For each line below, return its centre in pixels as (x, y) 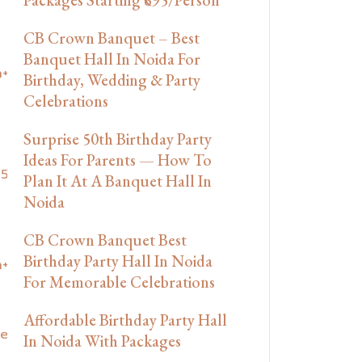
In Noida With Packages (102, 341)
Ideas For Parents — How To (118, 160)
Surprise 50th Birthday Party (118, 139)
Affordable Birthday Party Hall (125, 320)
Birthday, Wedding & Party (112, 80)
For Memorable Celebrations (119, 282)
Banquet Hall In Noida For (112, 59)
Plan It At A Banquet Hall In (118, 181)
